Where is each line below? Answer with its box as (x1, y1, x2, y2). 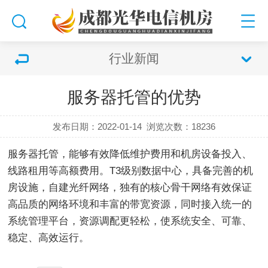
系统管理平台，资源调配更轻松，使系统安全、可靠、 (8, 215, 252, 227)
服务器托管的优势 (67, 88, 201, 106)
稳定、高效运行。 (8, 232, 90, 243)
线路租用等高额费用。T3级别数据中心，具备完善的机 (8, 165, 254, 176)
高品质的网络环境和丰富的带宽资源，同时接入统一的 (8, 199, 252, 210)
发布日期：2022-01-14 (52, 121, 142, 132)
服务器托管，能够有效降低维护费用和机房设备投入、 (8, 148, 252, 160)
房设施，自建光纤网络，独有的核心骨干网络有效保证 (8, 182, 252, 193)
